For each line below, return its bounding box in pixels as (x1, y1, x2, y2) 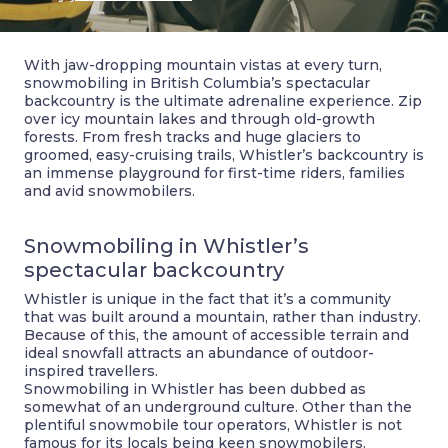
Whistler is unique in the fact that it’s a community (24, 290, 391, 308)
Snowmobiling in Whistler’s (24, 234, 309, 258)
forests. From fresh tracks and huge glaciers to (24, 128, 361, 146)
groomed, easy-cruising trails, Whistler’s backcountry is (24, 146, 424, 164)
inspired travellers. (24, 362, 158, 380)
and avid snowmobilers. (24, 182, 195, 200)
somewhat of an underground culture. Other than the (24, 398, 412, 416)
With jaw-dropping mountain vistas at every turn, (24, 56, 382, 74)
